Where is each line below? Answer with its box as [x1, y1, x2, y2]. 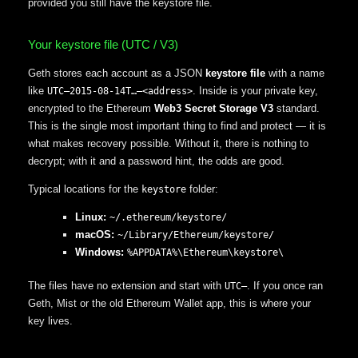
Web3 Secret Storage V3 [154, 102, 273, 115]
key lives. [28, 314, 73, 327]
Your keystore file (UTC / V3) [28, 38, 178, 52]
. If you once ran [247, 279, 323, 292]
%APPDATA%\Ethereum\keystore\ [126, 247, 284, 259]
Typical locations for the [28, 183, 141, 196]
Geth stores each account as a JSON [28, 67, 205, 80]
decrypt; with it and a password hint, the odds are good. [28, 155, 284, 168]
